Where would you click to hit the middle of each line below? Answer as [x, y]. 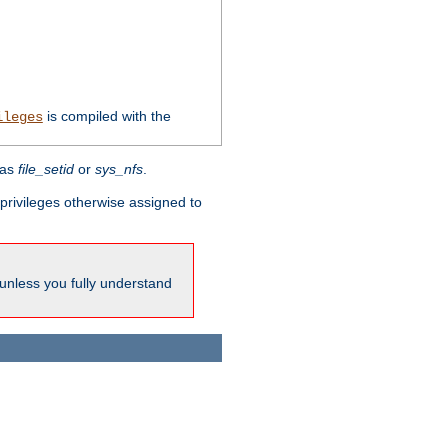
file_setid [46, 169]
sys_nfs [119, 169]
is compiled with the [106, 116]
